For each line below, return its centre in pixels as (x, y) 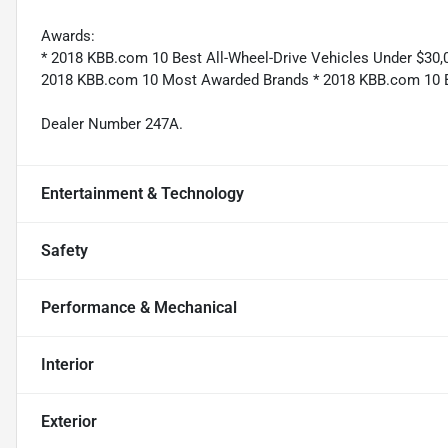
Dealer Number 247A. (112, 123)
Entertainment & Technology (142, 193)
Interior (67, 364)
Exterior (69, 421)
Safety (64, 250)
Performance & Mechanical (139, 307)
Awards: (68, 35)
